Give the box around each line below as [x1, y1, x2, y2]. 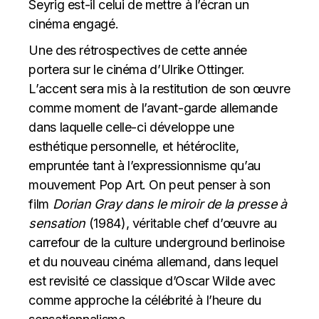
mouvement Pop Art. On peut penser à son [28, 177, 271, 192]
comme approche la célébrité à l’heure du [28, 292, 261, 308]
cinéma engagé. [28, 16, 122, 31]
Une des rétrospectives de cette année [28, 42, 247, 58]
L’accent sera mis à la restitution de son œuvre [28, 80, 291, 96]
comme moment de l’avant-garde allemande [28, 100, 278, 115]
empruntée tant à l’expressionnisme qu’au [28, 157, 261, 173]
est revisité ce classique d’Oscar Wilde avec [28, 273, 276, 288]
